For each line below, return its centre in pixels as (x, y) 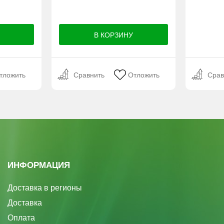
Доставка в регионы (45, 188)
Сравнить (89, 75)
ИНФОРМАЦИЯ (39, 165)
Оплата (21, 218)
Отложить (144, 75)
